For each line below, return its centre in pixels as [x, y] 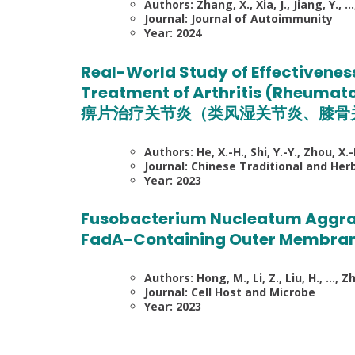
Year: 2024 [173, 33]
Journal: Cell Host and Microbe [230, 292]
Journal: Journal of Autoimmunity [239, 19]
